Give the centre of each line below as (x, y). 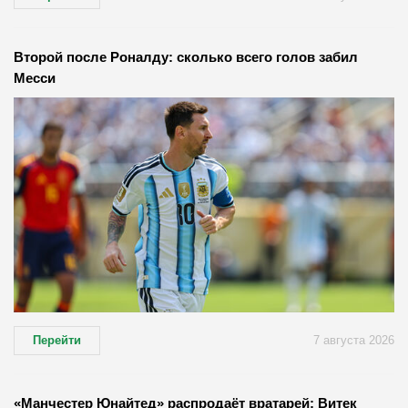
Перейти (57, 341)
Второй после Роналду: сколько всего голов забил (186, 57)
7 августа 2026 (354, 341)
